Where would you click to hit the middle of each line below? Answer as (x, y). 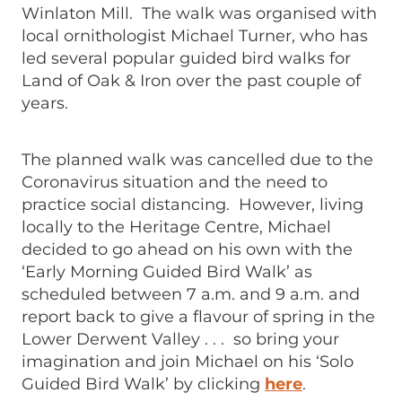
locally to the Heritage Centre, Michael (176, 227)
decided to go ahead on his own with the (187, 249)
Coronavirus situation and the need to (175, 182)
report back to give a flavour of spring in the (198, 317)
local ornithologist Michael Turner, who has (195, 36)
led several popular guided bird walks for (186, 58)
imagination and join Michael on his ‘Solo (188, 362)
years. (45, 103)
